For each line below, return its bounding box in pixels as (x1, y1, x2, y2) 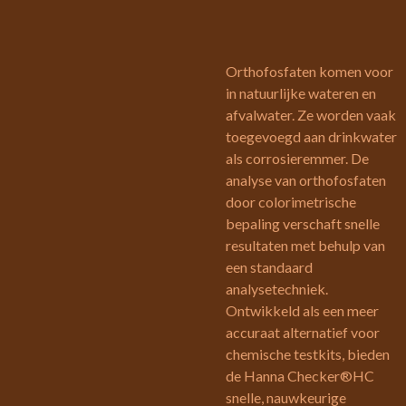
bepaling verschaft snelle (226, 215, 380, 232)
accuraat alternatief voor (226, 324, 380, 341)
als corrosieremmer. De (226, 150, 369, 167)
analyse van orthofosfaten (226, 171, 386, 188)
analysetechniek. (226, 280, 328, 297)
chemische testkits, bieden (226, 345, 390, 362)
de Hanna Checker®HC (226, 367, 374, 384)
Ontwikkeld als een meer (226, 302, 379, 319)
